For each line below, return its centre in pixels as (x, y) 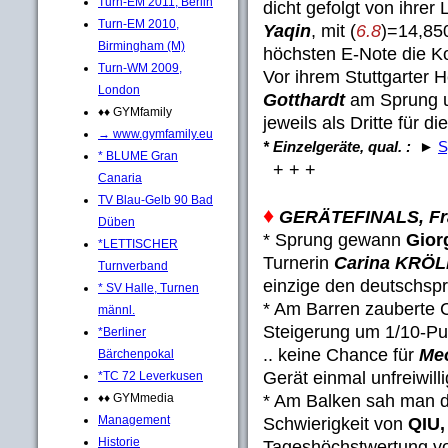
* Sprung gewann (334, 239)
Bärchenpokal (136, 353)
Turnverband (133, 265)
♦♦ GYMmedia (136, 397)
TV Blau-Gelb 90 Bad (155, 199)
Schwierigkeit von (335, 423)
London (119, 89)
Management (134, 419)
